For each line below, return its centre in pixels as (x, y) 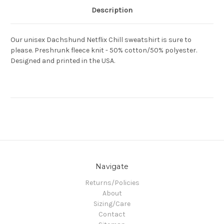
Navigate (112, 167)
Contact (112, 214)
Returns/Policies (112, 183)
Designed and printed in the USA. (63, 61)
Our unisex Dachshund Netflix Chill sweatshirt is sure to (101, 40)
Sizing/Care (112, 204)
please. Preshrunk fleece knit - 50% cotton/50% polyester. (104, 50)
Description (112, 10)
